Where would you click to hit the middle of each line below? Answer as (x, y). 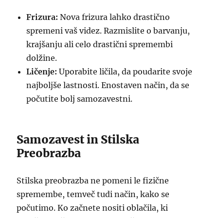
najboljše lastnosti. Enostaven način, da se (108, 85)
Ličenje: (42, 72)
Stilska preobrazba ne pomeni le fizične (93, 181)
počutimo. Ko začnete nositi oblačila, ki (92, 208)
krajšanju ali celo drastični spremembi (100, 44)
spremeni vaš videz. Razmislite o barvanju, (108, 31)
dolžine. (42, 58)
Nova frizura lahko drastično (114, 17)
